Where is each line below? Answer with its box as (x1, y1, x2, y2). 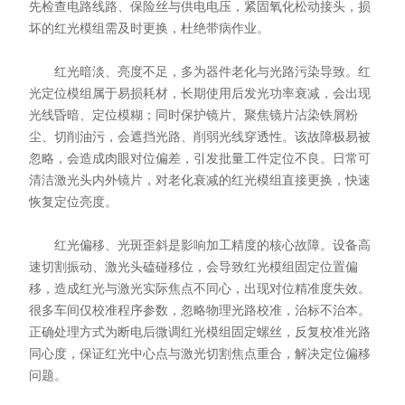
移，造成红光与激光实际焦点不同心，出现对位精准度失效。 (29, 281, 372, 296)
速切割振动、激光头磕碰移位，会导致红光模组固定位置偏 (29, 259, 359, 274)
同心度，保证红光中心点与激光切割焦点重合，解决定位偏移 (29, 346, 372, 361)
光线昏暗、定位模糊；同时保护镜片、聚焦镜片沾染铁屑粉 (29, 108, 359, 122)
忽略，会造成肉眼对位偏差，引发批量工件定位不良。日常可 (29, 151, 372, 165)
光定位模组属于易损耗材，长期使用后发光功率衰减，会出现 (29, 86, 372, 100)
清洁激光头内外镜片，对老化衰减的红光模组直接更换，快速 (29, 173, 372, 187)
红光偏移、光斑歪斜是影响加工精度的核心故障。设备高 (29, 238, 372, 252)
